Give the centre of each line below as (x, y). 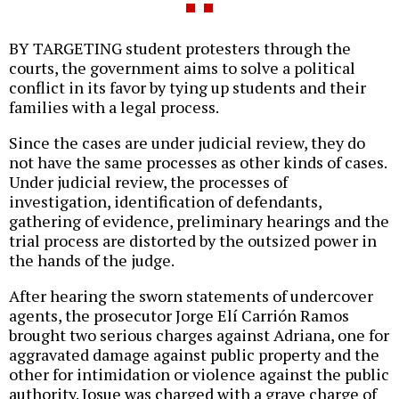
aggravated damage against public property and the (194, 355)
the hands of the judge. (92, 261)
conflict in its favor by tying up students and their (187, 88)
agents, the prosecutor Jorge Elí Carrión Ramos (179, 316)
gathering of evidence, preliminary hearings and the (199, 221)
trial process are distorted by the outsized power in (193, 241)
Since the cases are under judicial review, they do (187, 143)
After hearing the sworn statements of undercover (191, 296)
